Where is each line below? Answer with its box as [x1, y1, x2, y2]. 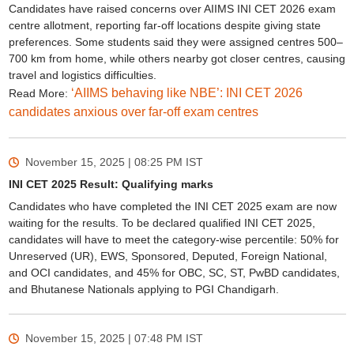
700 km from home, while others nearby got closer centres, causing [8, 52, 345, 65]
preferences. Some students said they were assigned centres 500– [8, 36, 343, 48]
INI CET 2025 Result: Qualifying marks [8, 178, 213, 190]
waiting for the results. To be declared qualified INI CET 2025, [8, 217, 315, 229]
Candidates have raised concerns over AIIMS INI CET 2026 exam [8, 2, 336, 15]
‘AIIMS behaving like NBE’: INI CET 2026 [70, 86, 303, 100]
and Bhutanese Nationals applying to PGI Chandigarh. [8, 283, 279, 296]
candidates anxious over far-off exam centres [8, 105, 258, 119]
